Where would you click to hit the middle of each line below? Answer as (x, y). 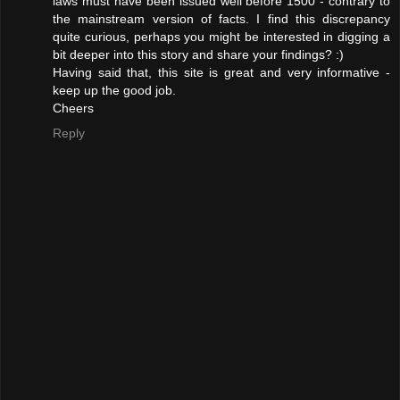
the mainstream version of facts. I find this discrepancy (221, 19)
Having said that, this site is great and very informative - (221, 73)
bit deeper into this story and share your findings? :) (198, 55)
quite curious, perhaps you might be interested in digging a (221, 37)
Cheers (73, 108)
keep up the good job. (114, 91)
